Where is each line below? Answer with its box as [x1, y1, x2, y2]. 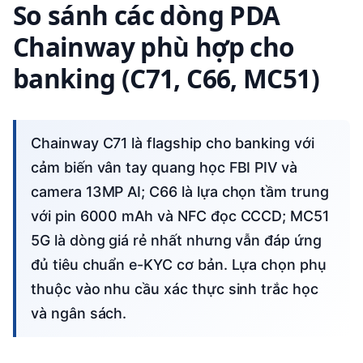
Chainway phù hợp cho [13, 29, 295, 65]
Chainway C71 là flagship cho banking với [31, 134, 41, 152]
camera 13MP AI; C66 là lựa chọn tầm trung [31, 182, 329, 200]
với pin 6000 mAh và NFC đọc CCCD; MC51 [31, 207, 330, 224]
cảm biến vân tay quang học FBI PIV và [31, 158, 298, 176]
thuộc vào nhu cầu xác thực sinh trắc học [31, 280, 318, 297]
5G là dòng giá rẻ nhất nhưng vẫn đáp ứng [31, 231, 322, 249]
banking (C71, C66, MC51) [13, 61, 319, 96]
